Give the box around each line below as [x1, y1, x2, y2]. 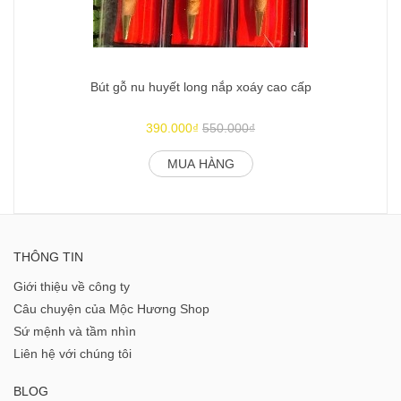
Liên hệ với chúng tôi [13, 346, 132, 362]
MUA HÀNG [166, 157, 235, 172]
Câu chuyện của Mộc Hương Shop [13, 302, 209, 317]
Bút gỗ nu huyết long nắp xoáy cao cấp [90, 80, 311, 95]
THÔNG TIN [13, 250, 83, 265]
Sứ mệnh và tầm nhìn [13, 324, 136, 339]
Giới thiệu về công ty [13, 279, 130, 294]
